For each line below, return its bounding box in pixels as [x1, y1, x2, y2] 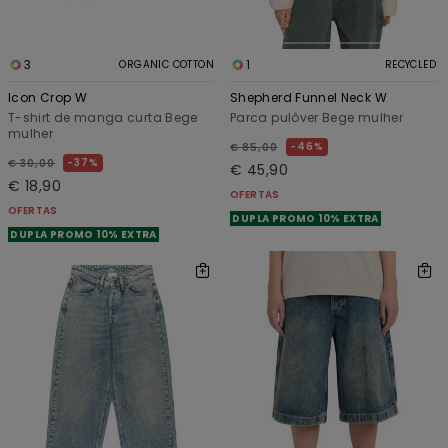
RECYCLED [384, 57, 436, 73]
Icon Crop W [8, 89, 87, 107]
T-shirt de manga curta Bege [8, 109, 198, 127]
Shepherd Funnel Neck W [230, 89, 387, 107]
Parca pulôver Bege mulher [230, 109, 403, 127]
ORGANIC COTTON [119, 57, 214, 73]
